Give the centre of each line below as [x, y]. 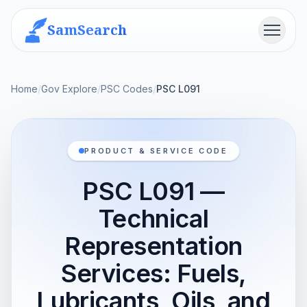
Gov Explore [69, 89]
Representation [153, 246]
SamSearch [87, 30]
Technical [153, 219]
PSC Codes [127, 89]
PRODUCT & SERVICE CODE [156, 151]
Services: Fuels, [153, 273]
